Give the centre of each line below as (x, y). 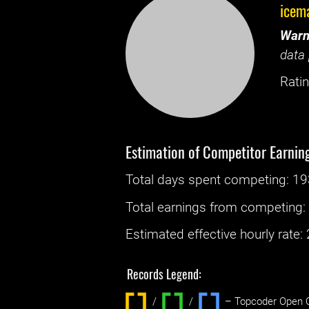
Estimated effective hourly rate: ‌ (216, 234)
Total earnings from (183, 207)
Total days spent (175, 180)
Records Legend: (165, 273)
